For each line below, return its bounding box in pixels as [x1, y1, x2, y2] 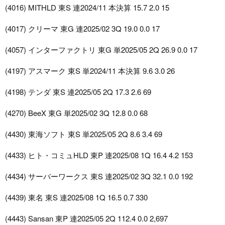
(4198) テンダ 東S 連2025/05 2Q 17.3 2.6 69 [5, 86, 151, 97]
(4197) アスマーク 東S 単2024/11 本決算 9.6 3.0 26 [5, 65, 175, 76]
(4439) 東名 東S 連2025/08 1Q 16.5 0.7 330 [5, 192, 148, 203]
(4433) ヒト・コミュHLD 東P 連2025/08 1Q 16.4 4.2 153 [5, 150, 193, 161]
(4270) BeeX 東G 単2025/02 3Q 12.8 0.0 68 [5, 107, 148, 119]
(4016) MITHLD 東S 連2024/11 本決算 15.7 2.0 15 [5, 2, 169, 13]
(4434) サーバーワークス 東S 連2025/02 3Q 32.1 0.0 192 [5, 171, 193, 182]
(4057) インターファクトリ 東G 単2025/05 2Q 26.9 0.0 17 [5, 44, 197, 55]
